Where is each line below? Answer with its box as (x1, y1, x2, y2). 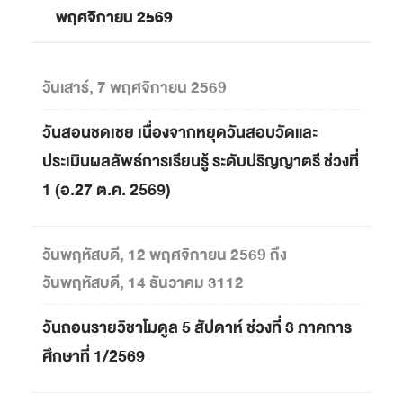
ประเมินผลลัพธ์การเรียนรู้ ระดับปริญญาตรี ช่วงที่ (42, 148, 359, 176)
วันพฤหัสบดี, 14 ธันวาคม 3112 (42, 270, 244, 297)
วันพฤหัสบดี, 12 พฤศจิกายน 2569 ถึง (42, 242, 287, 269)
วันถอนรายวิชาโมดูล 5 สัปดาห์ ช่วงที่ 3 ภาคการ (42, 314, 352, 343)
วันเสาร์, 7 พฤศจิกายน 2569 (42, 75, 227, 102)
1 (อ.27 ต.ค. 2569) (42, 176, 171, 205)
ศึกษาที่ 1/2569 (42, 343, 145, 372)
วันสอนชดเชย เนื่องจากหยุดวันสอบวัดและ (42, 119, 318, 148)
